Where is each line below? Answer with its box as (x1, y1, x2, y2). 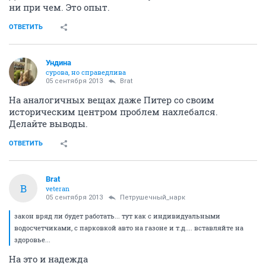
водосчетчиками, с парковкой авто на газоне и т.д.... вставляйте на (14, 223, 243, 232)
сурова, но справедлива (46, 68, 126, 77)
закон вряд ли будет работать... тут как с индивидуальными (14, 211, 220, 220)
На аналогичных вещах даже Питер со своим (9, 94, 214, 106)
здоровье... (14, 235, 50, 244)
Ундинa (46, 58, 71, 67)
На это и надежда (9, 253, 88, 265)
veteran (46, 184, 69, 193)
